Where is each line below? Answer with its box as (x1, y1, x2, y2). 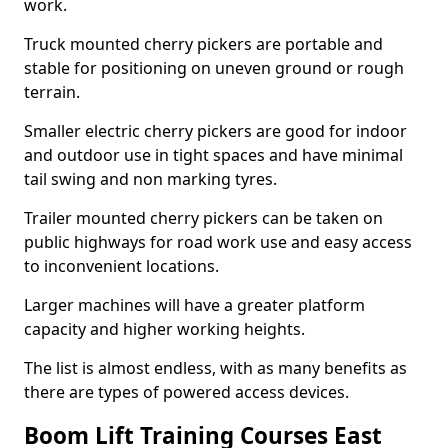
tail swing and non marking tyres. (24, 168, 281, 190)
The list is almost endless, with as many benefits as (24, 357, 407, 379)
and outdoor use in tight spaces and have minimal (24, 144, 403, 166)
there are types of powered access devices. (24, 381, 349, 403)
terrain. (24, 81, 84, 103)
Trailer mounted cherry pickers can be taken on (24, 207, 383, 229)
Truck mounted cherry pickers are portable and (24, 33, 383, 55)
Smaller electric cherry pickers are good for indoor (24, 120, 407, 142)
